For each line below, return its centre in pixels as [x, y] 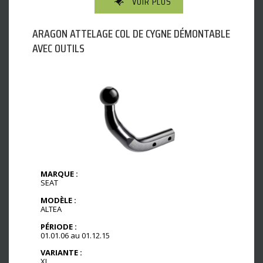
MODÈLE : [58, 200]
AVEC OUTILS [58, 48]
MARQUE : [59, 173]
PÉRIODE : [59, 226]
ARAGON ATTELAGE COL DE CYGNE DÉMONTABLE [131, 33]
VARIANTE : [61, 253]
